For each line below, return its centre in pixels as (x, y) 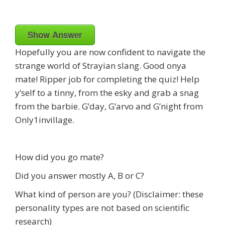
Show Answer (55, 34)
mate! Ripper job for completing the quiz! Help (107, 79)
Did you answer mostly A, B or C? (80, 175)
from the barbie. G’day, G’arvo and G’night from (109, 106)
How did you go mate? (61, 157)
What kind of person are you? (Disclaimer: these (109, 194)
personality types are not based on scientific (102, 207)
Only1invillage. (45, 120)
